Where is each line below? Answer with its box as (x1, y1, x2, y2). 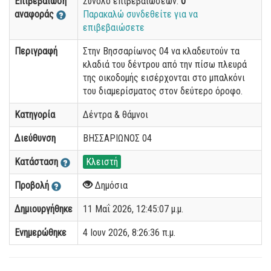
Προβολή (15, 180, 51, 191)
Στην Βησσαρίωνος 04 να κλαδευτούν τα (83, 45, 240, 57)
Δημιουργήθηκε (15, 203, 73, 215)
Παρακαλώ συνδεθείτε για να (83, 8, 198, 20)
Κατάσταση (15, 156, 60, 168)
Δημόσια (95, 180, 128, 191)
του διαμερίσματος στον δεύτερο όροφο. (83, 85, 243, 97)
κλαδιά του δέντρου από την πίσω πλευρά (83, 59, 247, 70)
